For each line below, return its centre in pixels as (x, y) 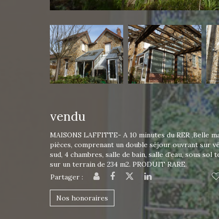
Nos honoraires (82, 198)
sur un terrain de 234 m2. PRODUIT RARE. (118, 164)
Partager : (67, 177)
